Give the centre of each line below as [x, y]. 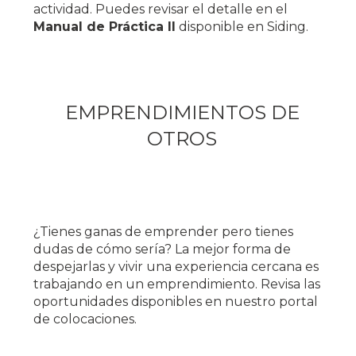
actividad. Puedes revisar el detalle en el [161, 9]
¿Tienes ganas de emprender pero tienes [164, 232]
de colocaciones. [85, 319]
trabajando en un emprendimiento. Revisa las [177, 284]
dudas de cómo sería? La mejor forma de [163, 249]
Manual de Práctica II [105, 27]
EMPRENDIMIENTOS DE [182, 112]
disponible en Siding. [242, 27]
